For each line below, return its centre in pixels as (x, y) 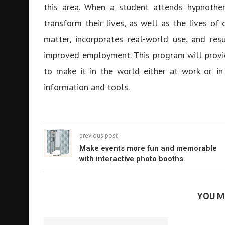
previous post (98, 135)
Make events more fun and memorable (148, 148)
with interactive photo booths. (132, 159)
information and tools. (87, 87)
